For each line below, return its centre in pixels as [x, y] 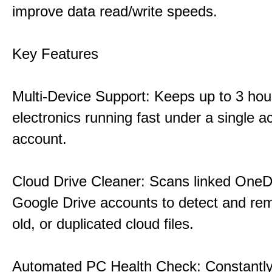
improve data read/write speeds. [115, 11]
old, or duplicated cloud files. [103, 224]
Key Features [55, 54]
